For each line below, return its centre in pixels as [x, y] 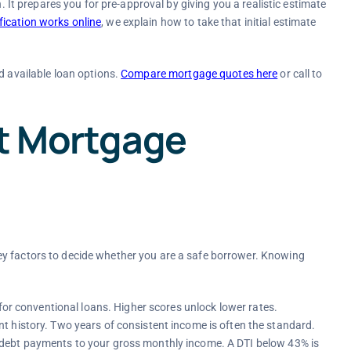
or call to [300, 73]
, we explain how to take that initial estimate [209, 22]
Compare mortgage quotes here [199, 73]
